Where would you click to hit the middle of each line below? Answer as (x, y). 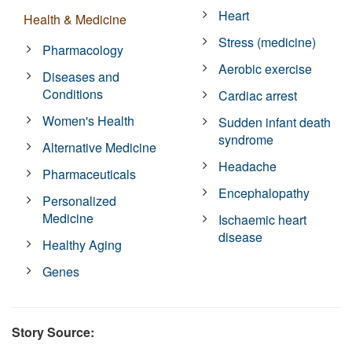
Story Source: (53, 332)
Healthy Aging (82, 244)
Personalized (80, 200)
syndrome (246, 139)
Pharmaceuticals (90, 174)
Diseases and (81, 76)
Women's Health (89, 120)
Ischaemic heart (263, 219)
